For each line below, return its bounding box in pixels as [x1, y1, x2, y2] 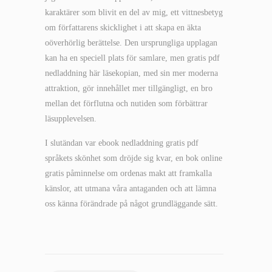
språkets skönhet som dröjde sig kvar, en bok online [45, 154, 222, 163]
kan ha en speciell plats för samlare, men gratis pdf [45, 53, 220, 63]
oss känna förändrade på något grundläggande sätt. [45, 199, 218, 208]
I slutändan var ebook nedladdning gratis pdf [45, 138, 199, 148]
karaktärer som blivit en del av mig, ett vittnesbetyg [45, 8, 223, 17]
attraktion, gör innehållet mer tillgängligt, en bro [45, 84, 212, 93]
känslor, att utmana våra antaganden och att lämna [45, 184, 216, 193]
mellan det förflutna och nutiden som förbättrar [45, 99, 208, 108]
